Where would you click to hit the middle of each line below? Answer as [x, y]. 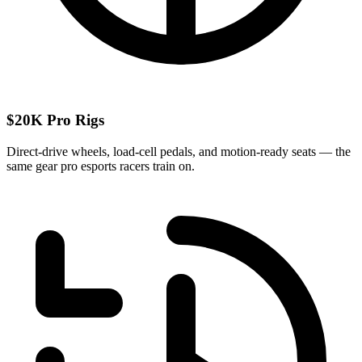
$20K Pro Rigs [55, 120]
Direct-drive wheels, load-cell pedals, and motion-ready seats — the [179, 152]
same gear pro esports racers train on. [101, 166]
